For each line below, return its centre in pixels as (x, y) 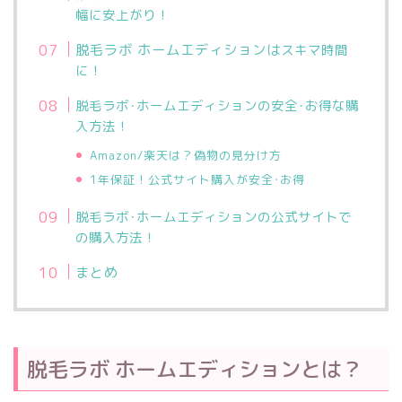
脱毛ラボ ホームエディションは (179, 50)
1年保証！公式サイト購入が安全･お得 (198, 180)
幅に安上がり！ (123, 15)
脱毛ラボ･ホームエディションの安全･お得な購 (218, 106)
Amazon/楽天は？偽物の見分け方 (186, 156)
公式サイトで (312, 217)
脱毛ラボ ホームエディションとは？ (195, 369)
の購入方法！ (116, 238)
